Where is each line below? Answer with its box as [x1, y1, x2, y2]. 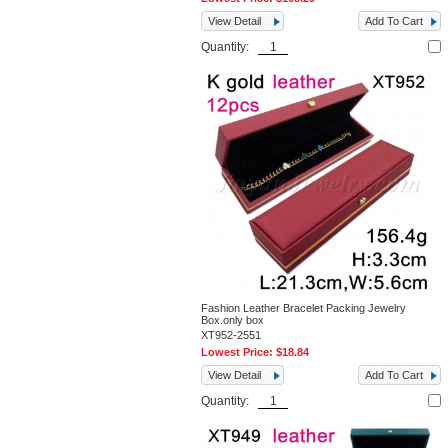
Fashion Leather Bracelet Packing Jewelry [201, 302, 407, 314]
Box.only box [201, 314, 265, 326]
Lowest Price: [201, 346, 277, 358]
